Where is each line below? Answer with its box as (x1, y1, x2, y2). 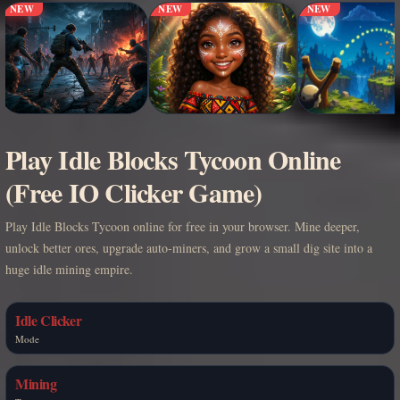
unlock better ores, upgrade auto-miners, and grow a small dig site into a (5, 238, 372, 256)
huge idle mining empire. (5, 260, 133, 278)
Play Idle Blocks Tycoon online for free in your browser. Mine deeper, (5, 217, 360, 235)
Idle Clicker (15, 309, 82, 330)
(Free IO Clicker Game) (5, 171, 262, 212)
